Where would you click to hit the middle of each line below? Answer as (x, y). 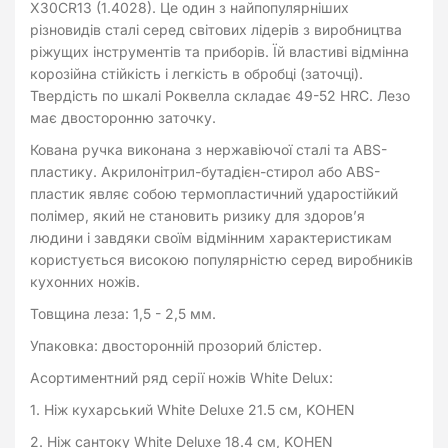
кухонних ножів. (85, 282)
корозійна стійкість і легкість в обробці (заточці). (196, 74)
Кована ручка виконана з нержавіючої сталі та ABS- (208, 150)
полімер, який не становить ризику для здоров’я (197, 216)
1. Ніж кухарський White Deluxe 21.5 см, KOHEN (192, 410)
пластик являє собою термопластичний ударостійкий (214, 194)
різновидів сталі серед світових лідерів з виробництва (216, 30)
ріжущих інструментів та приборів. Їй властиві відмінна (219, 52)
